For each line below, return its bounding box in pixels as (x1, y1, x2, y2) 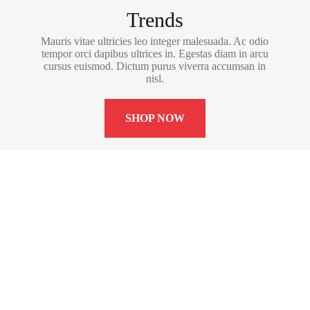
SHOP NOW (125, 112, 185, 125)
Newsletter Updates (73, 225, 237, 248)
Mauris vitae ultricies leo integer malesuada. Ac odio (41, 35, 269, 48)
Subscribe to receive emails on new (55, 261, 255, 277)
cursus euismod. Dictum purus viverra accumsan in (44, 60, 266, 73)
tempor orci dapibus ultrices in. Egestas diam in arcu (41, 48, 268, 60)
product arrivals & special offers (63, 277, 247, 293)
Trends (126, 8, 183, 32)
